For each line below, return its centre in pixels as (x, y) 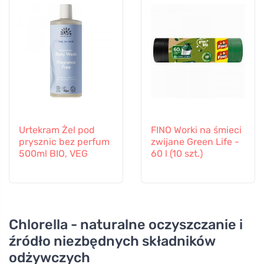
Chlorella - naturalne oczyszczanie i (126, 224)
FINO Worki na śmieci (196, 130)
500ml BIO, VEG (53, 153)
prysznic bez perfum (64, 141)
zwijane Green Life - (195, 141)
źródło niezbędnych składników (112, 241)
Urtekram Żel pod (57, 130)
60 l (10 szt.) (177, 153)
